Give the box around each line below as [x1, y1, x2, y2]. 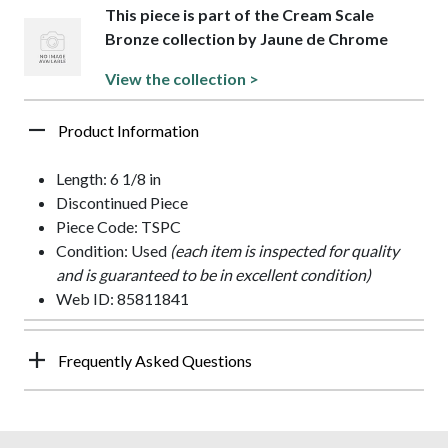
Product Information [58, 120, 199, 140]
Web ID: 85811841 [56, 288, 189, 308]
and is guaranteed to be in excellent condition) [56, 264, 371, 284]
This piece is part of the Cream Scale [105, 4, 375, 24]
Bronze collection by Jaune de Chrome [105, 28, 389, 48]
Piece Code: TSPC [56, 216, 181, 236]
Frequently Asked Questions [58, 350, 252, 370]
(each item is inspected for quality [170, 240, 399, 260]
